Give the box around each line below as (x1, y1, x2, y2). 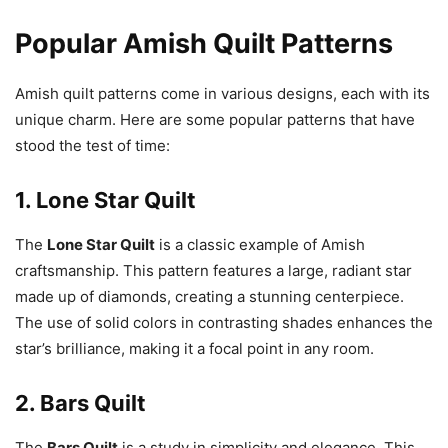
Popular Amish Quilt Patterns (15, 27, 393, 60)
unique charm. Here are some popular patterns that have (15, 110, 415, 129)
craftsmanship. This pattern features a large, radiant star (15, 261, 412, 280)
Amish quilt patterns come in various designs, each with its (15, 84, 430, 103)
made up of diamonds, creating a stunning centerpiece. (15, 287, 404, 306)
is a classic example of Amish (155, 235, 365, 254)
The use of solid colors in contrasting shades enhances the (15, 313, 433, 332)
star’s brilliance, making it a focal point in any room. (15, 339, 374, 358)
